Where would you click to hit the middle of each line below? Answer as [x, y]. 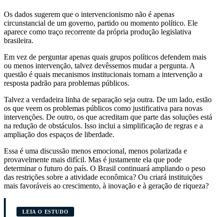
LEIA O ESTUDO [46, 211]
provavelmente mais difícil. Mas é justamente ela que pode [93, 159]
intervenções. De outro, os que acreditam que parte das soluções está [108, 117]
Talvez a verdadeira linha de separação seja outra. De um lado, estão [108, 99]
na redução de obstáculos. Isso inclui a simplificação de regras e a [103, 125]
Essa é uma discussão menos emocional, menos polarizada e [95, 151]
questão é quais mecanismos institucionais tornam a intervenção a [103, 74]
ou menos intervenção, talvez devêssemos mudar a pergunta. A [99, 65]
